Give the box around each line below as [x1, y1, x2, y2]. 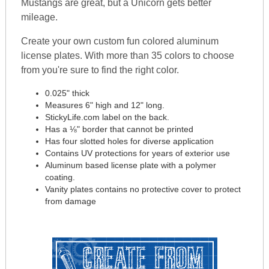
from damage [45, 196, 96, 206]
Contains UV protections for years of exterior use [45, 148, 230, 158]
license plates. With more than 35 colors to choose [21, 50, 234, 61]
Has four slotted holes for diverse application [45, 136, 214, 146]
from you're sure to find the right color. [21, 65, 179, 75]
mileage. [21, 12, 58, 22]
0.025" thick [45, 88, 89, 98]
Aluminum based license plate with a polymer [45, 160, 216, 170]
